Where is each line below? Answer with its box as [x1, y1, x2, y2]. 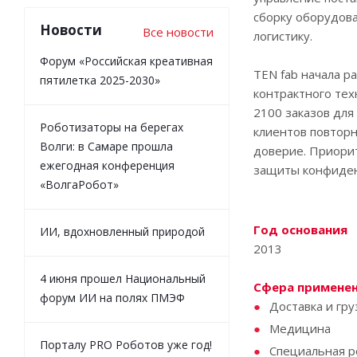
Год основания [253, 222, 347, 237]
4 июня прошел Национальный [40, 271, 206, 286]
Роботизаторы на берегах [40, 120, 183, 135]
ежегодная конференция [40, 158, 175, 173]
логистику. [253, 28, 312, 44]
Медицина [269, 320, 331, 336]
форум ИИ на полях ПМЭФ [40, 290, 185, 305]
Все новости [143, 24, 214, 40]
